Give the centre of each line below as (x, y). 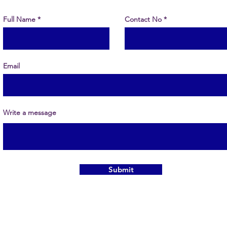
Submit (121, 169)
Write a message (30, 112)
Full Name (19, 19)
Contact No (143, 19)
